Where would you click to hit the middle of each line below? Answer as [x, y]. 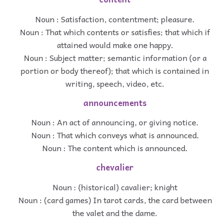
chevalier [115, 167]
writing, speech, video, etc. [115, 83]
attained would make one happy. [115, 44]
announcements [115, 103]
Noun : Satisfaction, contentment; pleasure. [115, 19]
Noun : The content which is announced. [115, 148]
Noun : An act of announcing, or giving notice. [115, 122]
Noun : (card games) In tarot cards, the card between [115, 199]
